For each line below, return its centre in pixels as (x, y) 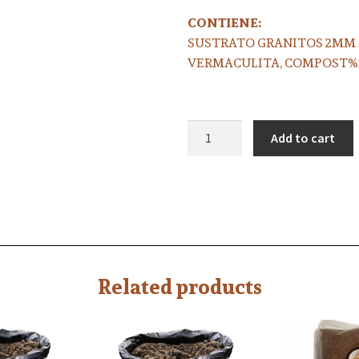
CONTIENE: (224, 23)
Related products (179, 287)
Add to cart (303, 137)
